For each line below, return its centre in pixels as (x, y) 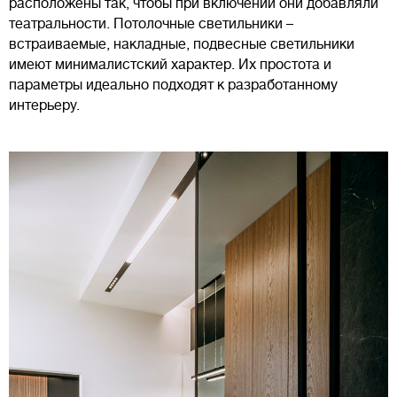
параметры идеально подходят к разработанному (173, 85)
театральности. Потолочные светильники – (151, 23)
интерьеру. (44, 105)
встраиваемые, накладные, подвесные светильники (182, 44)
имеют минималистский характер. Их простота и (170, 64)
